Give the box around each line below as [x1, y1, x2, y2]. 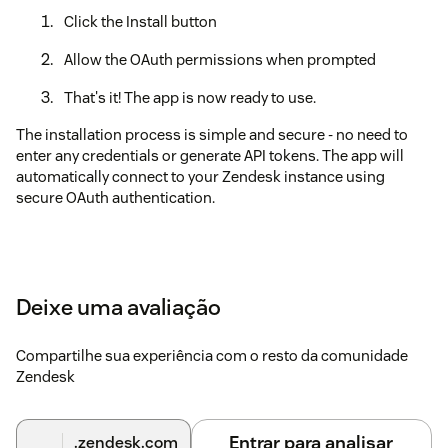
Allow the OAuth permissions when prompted [64, 50, 376, 70]
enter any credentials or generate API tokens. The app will [16, 146, 404, 166]
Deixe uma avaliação [16, 293, 221, 322]
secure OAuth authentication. [16, 188, 215, 208]
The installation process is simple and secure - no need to [16, 125, 408, 145]
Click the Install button [64, 12, 217, 32]
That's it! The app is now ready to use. [64, 88, 316, 108]
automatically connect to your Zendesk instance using [16, 167, 385, 187]
